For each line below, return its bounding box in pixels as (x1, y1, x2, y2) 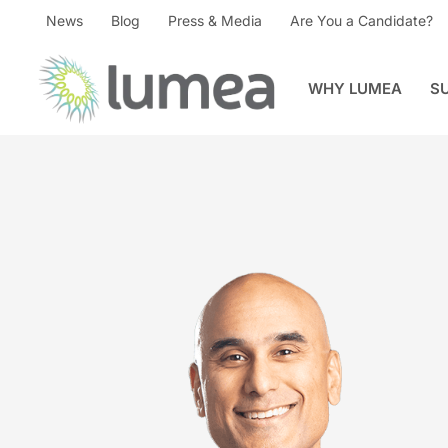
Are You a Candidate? (290, 12, 433, 29)
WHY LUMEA (307, 79, 402, 98)
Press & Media (168, 12, 262, 29)
